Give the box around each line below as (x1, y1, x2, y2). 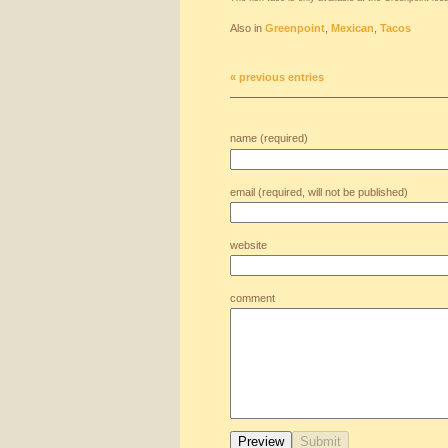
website (230, 239, 267, 251)
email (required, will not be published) (230, 186, 408, 198)
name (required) (230, 132, 308, 144)
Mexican (331, 22, 374, 34)
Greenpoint (265, 22, 325, 34)
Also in (230, 22, 265, 34)
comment (230, 292, 275, 304)
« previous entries (230, 71, 324, 83)
